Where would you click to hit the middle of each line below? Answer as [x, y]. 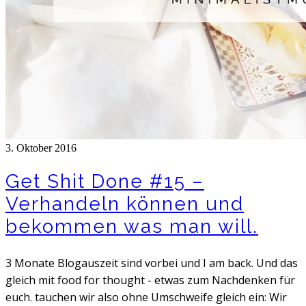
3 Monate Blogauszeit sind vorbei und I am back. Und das [152, 263]
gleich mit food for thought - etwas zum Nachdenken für [150, 280]
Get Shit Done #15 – [105, 182]
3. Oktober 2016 [41, 148]
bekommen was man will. [132, 227]
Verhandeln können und [125, 204]
